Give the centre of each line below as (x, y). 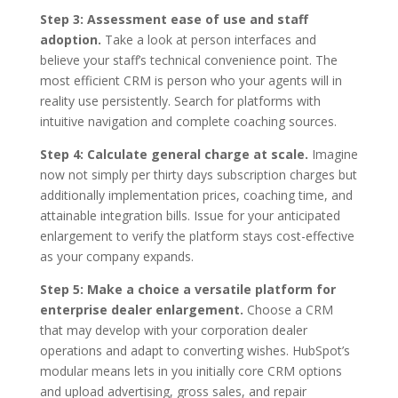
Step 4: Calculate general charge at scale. (174, 154)
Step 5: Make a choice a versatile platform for (187, 289)
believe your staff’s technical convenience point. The (188, 60)
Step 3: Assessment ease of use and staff (174, 19)
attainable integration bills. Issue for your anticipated (190, 215)
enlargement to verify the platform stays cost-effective (197, 235)
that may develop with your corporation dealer (173, 330)
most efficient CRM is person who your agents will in (191, 80)
